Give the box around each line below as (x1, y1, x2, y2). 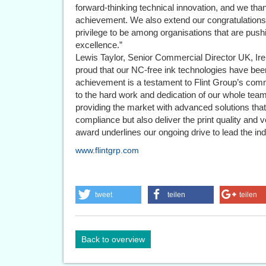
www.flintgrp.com (75, 145, 139, 155)
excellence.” (75, 40, 122, 50)
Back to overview (81, 235, 145, 244)
